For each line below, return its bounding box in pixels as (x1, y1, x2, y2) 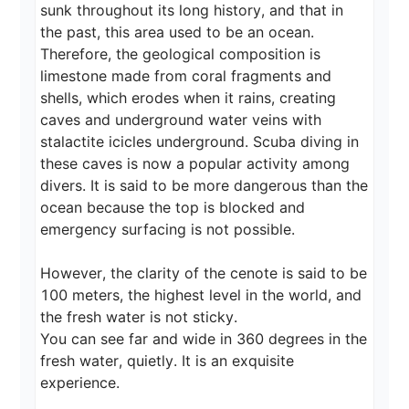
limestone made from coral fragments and (40, 67, 337, 86)
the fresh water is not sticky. (40, 308, 238, 327)
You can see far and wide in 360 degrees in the (40, 330, 372, 349)
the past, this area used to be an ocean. (40, 23, 320, 42)
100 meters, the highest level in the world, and (40, 286, 367, 305)
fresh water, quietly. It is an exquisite (40, 351, 299, 371)
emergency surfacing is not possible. (40, 220, 296, 239)
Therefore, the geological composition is (40, 45, 326, 64)
